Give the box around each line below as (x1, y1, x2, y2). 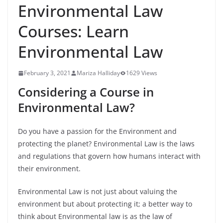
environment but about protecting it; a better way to (18, 199, 192, 209)
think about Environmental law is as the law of (18, 212, 172, 221)
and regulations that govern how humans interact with (18, 151, 201, 161)
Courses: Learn (18, 20, 129, 42)
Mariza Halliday (77, 69, 120, 77)
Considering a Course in (18, 84, 154, 100)
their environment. (18, 164, 81, 173)
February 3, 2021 (24, 69, 71, 77)
